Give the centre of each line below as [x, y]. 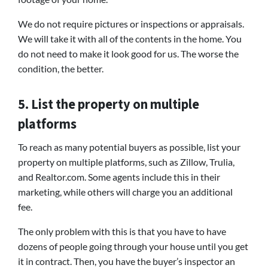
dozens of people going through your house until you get [133, 246]
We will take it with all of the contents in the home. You [130, 38]
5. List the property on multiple [109, 104]
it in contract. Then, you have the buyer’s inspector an [127, 261]
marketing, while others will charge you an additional [125, 191]
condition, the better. [61, 68]
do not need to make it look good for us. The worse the [128, 53]
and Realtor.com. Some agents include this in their [119, 176]
